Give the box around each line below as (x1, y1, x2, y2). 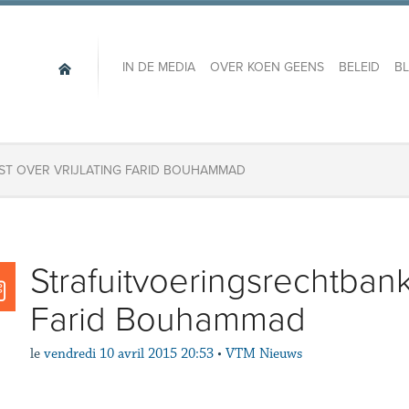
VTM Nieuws (225, 345, 302, 362)
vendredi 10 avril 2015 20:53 (43, 345, 214, 362)
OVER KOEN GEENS (209, 59, 324, 76)
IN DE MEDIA (121, 59, 195, 76)
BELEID (338, 59, 380, 76)
